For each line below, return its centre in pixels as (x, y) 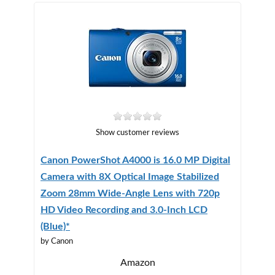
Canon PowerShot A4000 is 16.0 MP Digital (135, 160)
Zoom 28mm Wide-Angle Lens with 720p (130, 193)
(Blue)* (55, 226)
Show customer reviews (137, 133)
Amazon (137, 262)
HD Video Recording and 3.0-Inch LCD (124, 210)
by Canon (57, 241)
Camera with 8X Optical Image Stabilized (130, 176)
